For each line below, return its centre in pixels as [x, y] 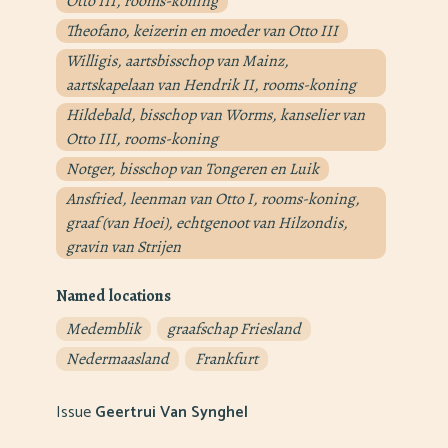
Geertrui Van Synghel [171, 412]
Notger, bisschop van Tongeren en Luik [192, 169]
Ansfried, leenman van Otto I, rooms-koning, [213, 199]
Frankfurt [226, 358]
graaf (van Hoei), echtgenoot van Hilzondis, [207, 223]
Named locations [113, 295]
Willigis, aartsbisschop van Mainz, [177, 61]
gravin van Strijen [123, 247]
